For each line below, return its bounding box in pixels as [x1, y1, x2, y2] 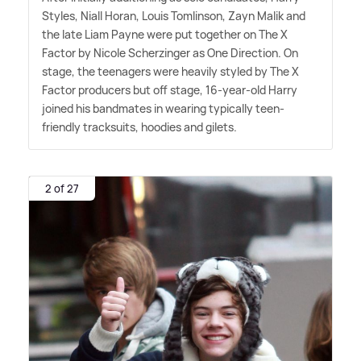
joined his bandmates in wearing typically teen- [42, 101, 284, 117]
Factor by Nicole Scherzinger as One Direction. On [42, 45, 298, 61]
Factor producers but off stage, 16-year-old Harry [42, 82, 297, 98]
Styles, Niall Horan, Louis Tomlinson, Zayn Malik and [42, 8, 305, 24]
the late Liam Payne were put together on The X [42, 27, 288, 43]
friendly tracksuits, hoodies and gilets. [42, 119, 237, 135]
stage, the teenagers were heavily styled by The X [42, 64, 299, 80]
